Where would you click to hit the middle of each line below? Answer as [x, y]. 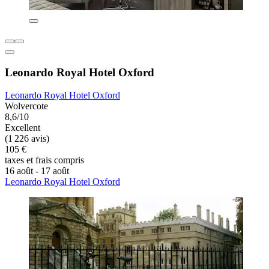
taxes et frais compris [44, 160]
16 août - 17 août [37, 171]
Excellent [23, 128]
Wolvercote [26, 106]
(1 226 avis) [27, 139]
